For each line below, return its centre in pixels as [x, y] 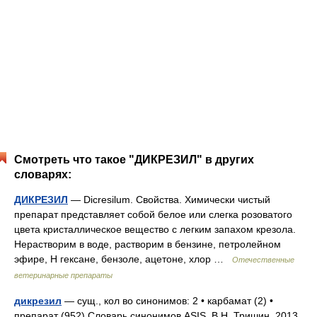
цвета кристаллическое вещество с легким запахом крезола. [155, 229]
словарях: [43, 174]
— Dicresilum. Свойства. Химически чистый [169, 200]
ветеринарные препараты [63, 275]
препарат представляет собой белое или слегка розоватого [153, 214]
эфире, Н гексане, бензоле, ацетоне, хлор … [123, 259]
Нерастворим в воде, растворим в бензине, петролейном [148, 244]
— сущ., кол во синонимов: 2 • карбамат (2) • [167, 301]
